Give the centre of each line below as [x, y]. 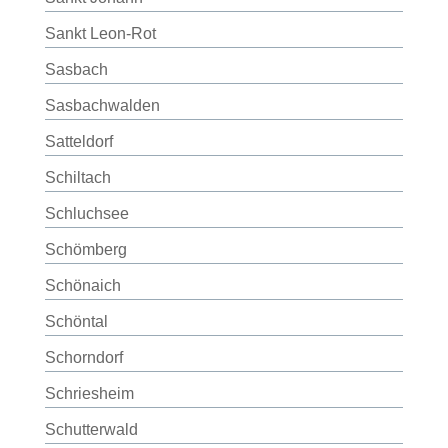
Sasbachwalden [102, 105]
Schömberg [85, 249]
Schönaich [82, 285]
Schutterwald [91, 429]
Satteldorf [78, 141]
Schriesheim [89, 393]
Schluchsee [86, 213]
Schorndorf [83, 357]
